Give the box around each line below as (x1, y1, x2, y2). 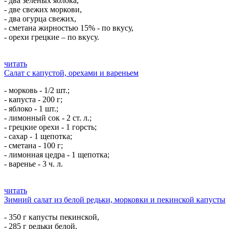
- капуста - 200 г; (4, 95, 62, 104)
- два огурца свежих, (4, 14, 76, 23)
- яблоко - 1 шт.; (4, 104, 58, 113)
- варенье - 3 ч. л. (4, 159, 63, 168)
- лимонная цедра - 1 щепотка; (4, 150, 109, 159)
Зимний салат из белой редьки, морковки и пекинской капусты (4, 195, 225, 204)
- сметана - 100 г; (4, 141, 63, 150)
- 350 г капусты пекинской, (4, 213, 99, 221)
